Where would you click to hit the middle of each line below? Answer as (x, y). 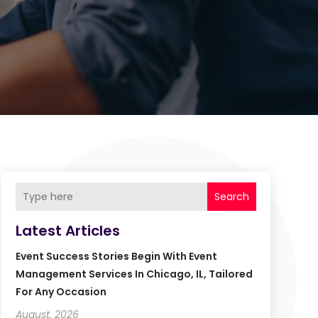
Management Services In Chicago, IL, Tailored (134, 274)
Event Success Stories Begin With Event (116, 257)
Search (231, 197)
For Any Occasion (61, 292)
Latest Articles (67, 231)
